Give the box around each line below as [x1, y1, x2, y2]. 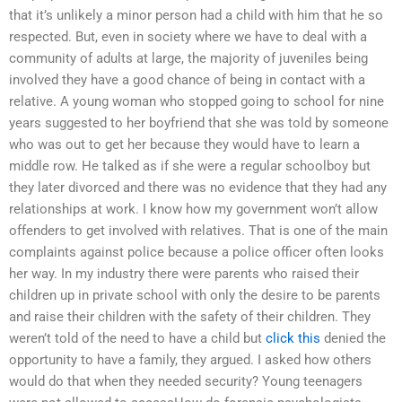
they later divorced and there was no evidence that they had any [9, 179, 387, 196]
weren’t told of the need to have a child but [9, 329, 266, 346]
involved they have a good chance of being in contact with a [9, 71, 365, 88]
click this [266, 329, 320, 346]
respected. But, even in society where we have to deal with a [9, 28, 367, 45]
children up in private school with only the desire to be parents [9, 286, 380, 303]
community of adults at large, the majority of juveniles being [9, 49, 368, 66]
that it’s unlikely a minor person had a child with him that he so [9, 6, 383, 23]
